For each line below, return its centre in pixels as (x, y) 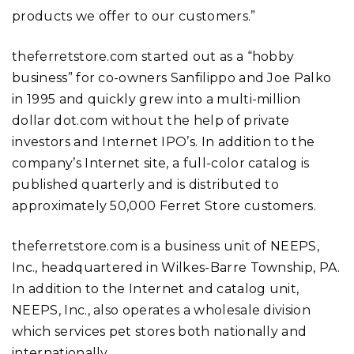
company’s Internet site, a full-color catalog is (161, 163)
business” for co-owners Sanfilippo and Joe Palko (172, 77)
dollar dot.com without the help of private (151, 120)
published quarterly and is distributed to (146, 184)
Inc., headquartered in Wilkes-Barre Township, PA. (176, 267)
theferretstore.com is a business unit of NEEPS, (166, 246)
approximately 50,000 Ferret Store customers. (164, 205)
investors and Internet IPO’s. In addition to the (164, 141)
